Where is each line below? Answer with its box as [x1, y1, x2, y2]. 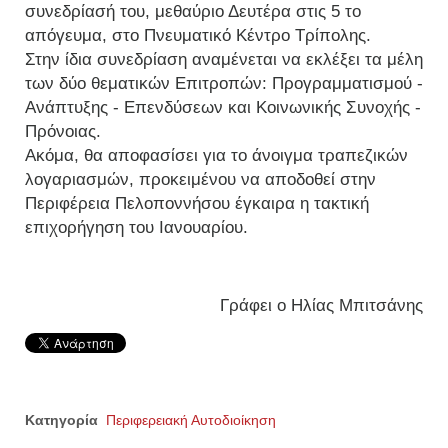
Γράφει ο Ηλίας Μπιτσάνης [220, 296, 423, 315]
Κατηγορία [25, 412, 98, 428]
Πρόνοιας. [25, 122, 101, 141]
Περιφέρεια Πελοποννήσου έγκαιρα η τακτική [25, 194, 369, 213]
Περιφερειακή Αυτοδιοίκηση [106, 412, 276, 428]
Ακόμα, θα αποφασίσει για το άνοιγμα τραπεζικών [25, 146, 408, 165]
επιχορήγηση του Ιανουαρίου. [25, 218, 248, 237]
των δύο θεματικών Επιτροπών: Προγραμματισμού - [25, 74, 423, 93]
